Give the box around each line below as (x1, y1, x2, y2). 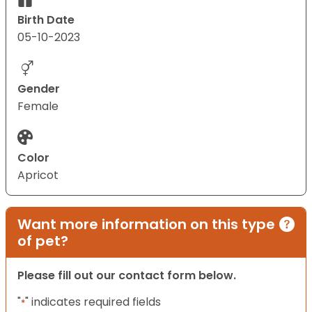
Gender (17, 80, 60, 97)
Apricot (17, 166, 58, 183)
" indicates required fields (25, 293, 161, 310)
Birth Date (17, 11, 75, 28)
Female (17, 97, 58, 114)
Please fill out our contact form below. (17, 267, 236, 283)
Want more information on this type (17, 214, 275, 234)
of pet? (17, 231, 68, 251)
